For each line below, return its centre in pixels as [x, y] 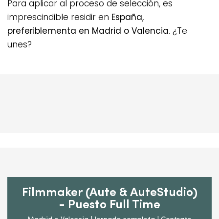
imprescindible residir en [59, 17]
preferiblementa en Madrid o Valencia [88, 31]
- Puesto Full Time [109, 205]
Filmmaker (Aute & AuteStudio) [109, 193]
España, [128, 17]
